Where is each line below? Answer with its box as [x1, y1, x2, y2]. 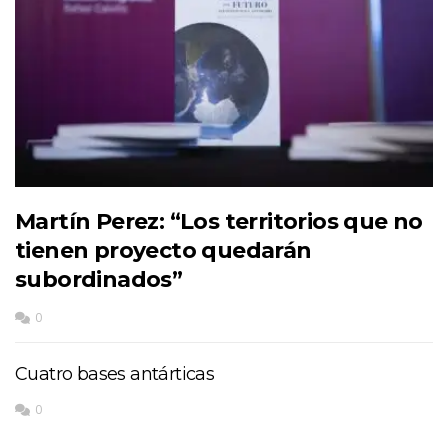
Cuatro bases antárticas [15, 363, 215, 386]
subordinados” [15, 266, 183, 294]
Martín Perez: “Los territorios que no [15, 208, 423, 236]
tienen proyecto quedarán [15, 237, 312, 265]
